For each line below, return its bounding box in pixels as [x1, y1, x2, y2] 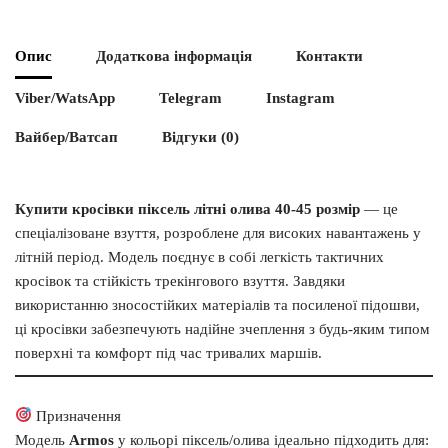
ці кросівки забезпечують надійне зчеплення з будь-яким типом [15, 320, 430, 337]
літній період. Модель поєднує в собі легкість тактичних [15, 248, 384, 265]
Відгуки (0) [162, 129, 239, 146]
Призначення [32, 407, 122, 424]
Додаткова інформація [96, 48, 252, 65]
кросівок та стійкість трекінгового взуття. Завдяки [15, 272, 345, 289]
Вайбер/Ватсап [15, 129, 118, 146]
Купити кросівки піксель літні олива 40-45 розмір [15, 200, 360, 217]
